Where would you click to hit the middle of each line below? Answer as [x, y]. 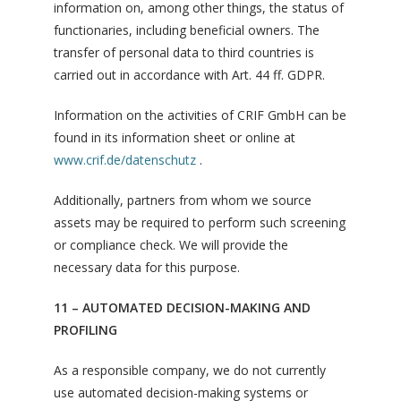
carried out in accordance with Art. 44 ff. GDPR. [189, 75]
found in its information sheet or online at [175, 137]
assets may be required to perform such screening [200, 222]
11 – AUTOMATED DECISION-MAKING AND [182, 307]
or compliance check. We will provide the [171, 245]
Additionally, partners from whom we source [183, 200]
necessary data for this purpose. [147, 267]
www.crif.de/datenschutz [125, 160]
